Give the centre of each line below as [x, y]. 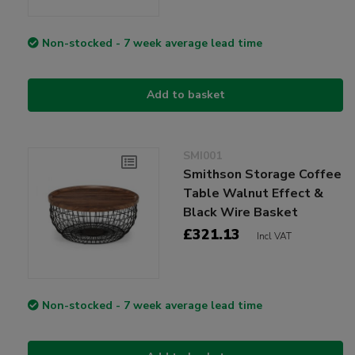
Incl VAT [275, 236]
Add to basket [185, 95]
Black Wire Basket [241, 212]
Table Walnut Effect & [254, 193]
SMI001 [203, 156]
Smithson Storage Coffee [263, 174]
